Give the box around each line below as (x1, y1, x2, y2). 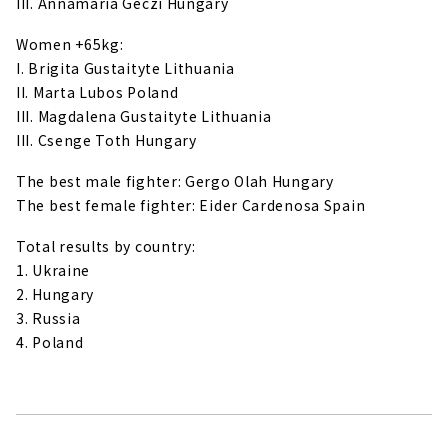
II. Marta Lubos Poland (16, 82, 179, 103)
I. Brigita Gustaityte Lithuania (16, 58, 235, 79)
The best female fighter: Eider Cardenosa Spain (16, 195, 366, 216)
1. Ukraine (16, 259, 90, 280)
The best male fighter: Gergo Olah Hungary (16, 171, 334, 192)
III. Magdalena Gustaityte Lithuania (16, 106, 272, 127)
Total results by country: (16, 235, 196, 256)
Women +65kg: (16, 34, 124, 55)
